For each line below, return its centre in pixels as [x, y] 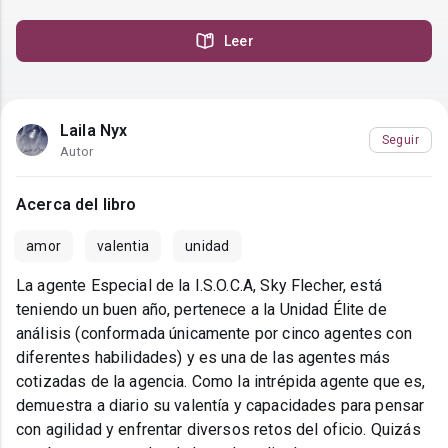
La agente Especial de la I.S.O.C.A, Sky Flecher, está [199, 286]
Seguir [400, 139]
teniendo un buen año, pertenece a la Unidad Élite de [201, 310]
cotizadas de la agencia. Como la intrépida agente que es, [221, 382]
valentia [123, 246]
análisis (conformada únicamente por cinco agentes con [214, 334]
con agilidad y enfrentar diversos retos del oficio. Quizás [218, 430]
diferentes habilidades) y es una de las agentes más [203, 358]
